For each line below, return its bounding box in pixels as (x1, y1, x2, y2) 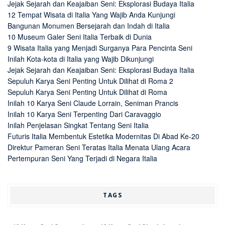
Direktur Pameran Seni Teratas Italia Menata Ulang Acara (8, 142, 190, 153)
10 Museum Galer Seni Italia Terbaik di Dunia (8, 32, 152, 42)
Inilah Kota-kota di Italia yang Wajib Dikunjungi (8, 54, 154, 64)
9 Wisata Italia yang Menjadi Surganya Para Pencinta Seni (8, 43, 192, 53)
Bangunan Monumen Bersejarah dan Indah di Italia (8, 21, 170, 31)
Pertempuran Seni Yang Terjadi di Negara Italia (8, 153, 157, 164)
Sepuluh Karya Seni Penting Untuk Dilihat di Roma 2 (8, 76, 173, 86)
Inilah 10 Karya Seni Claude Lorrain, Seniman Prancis (8, 98, 178, 108)
